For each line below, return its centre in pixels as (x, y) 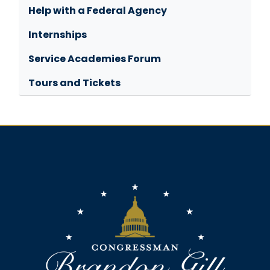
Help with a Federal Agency (98, 11)
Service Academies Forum (95, 59)
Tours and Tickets (74, 83)
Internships (58, 35)
